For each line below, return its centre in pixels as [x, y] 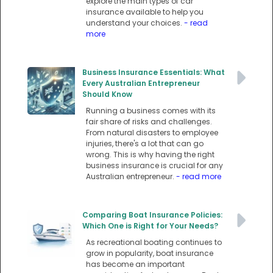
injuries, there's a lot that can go [145, 144]
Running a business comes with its [151, 111]
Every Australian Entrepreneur [141, 83]
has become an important [135, 264]
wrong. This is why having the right [150, 155]
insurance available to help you [145, 12]
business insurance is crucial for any [154, 166]
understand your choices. [135, 23]
